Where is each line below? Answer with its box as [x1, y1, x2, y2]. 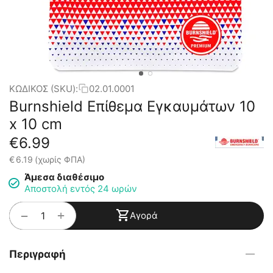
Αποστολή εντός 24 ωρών [24, 183, 137, 194]
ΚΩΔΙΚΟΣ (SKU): [9, 82, 78, 94]
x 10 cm [9, 115, 62, 133]
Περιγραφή [9, 248, 66, 260]
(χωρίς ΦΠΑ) [35, 154, 85, 165]
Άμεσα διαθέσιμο [24, 171, 104, 183]
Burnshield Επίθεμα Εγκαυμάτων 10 [9, 97, 255, 115]
